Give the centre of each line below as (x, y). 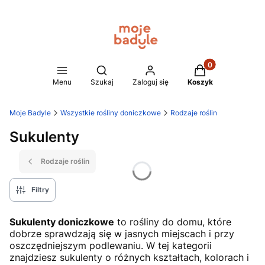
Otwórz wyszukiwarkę (144, 70)
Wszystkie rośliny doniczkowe (111, 113)
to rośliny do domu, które (173, 222)
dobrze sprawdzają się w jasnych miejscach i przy (122, 234)
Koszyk (200, 82)
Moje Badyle (30, 113)
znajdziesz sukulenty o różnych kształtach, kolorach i (129, 257)
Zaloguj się (150, 82)
